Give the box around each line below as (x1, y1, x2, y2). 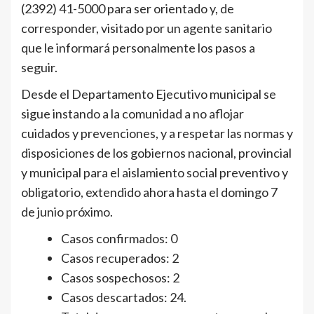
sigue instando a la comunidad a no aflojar (21, 105, 244, 121)
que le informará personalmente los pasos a (21, 39, 255, 55)
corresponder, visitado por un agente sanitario (21, 20, 272, 36)
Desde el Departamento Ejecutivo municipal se (21, 86, 276, 102)
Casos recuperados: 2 (61, 250, 179, 266)
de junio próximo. (21, 203, 113, 219)
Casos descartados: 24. (61, 289, 186, 305)
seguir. (21, 59, 57, 75)
